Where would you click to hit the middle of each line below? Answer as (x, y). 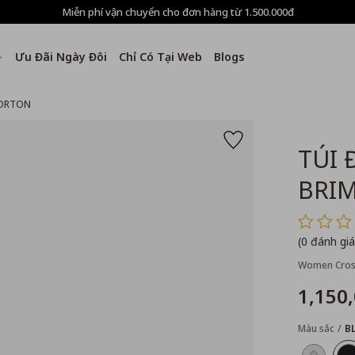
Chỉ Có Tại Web (160, 57)
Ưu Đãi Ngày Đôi (61, 57)
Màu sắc (316, 328)
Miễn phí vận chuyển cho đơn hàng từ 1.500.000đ (177, 11)
